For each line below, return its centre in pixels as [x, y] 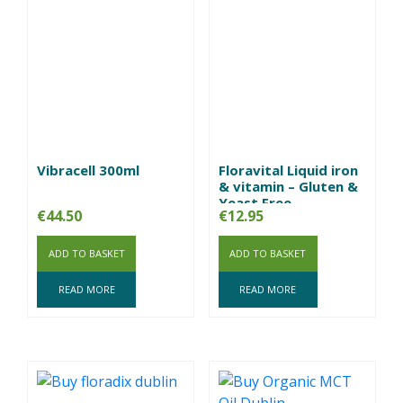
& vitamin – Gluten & [288, 186]
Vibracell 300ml [88, 170]
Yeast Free [255, 202]
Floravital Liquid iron [288, 170]
